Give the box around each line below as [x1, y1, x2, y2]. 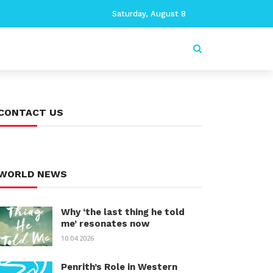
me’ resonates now [61, 218, 150, 229]
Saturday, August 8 [112, 9, 186, 18]
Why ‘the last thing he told [61, 207, 185, 218]
